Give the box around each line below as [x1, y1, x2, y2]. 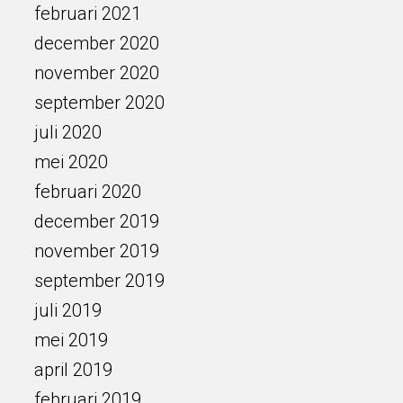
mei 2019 [33, 329, 108, 351]
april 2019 [33, 359, 112, 381]
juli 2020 [33, 121, 102, 143]
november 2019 [33, 240, 159, 262]
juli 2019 [33, 300, 102, 321]
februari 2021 [33, 3, 141, 24]
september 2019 [33, 270, 165, 291]
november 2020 [33, 62, 159, 84]
